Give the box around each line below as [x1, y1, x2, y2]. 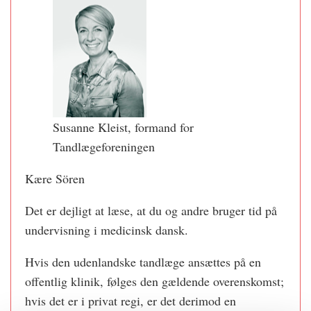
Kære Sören [25, 170, 85, 187]
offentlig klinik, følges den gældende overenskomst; [25, 273, 284, 289]
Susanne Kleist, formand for [53, 119, 194, 135]
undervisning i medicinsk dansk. [25, 221, 188, 238]
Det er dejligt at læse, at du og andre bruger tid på [25, 202, 277, 219]
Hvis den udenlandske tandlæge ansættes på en [25, 253, 261, 270]
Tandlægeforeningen [53, 138, 155, 155]
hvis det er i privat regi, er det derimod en [25, 292, 236, 309]
